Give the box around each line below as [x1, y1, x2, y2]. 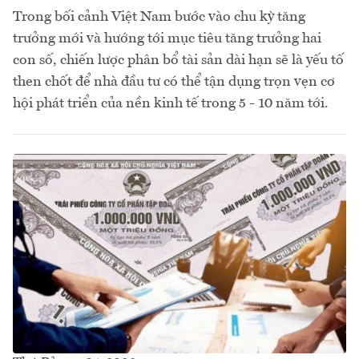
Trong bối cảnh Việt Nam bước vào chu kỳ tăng [13, 9, 305, 24]
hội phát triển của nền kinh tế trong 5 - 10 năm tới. [13, 95, 329, 111]
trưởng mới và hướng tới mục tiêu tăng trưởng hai [13, 30, 321, 46]
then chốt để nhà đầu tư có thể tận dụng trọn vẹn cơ [13, 74, 335, 89]
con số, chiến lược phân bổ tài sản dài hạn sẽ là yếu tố [13, 52, 344, 67]
